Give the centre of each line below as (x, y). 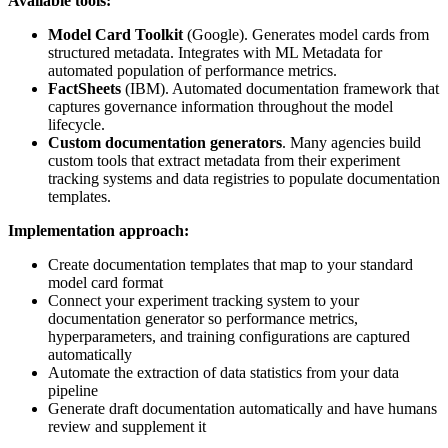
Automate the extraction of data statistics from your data (223, 373)
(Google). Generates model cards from (306, 35)
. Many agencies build (351, 143)
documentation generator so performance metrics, (203, 319)
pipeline (73, 391)
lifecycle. (76, 125)
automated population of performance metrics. (192, 71)
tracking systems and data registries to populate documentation (244, 179)
